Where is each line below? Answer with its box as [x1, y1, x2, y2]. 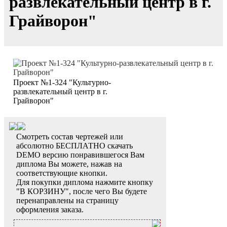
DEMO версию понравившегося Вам [16, 150, 144, 160]
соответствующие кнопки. [16, 169, 107, 178]
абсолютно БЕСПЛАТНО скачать [16, 141, 133, 150]
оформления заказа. [16, 205, 84, 214]
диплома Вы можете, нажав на [16, 160, 122, 169]
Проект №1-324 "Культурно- [13, 78, 111, 87]
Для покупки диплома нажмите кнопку [16, 178, 153, 187]
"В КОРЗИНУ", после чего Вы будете [16, 187, 147, 196]
